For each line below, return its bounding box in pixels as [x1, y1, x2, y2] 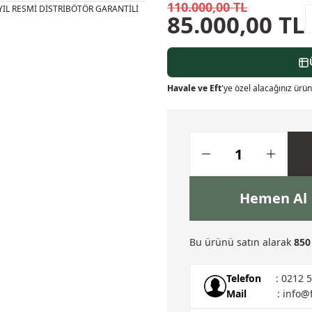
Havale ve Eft [167, 81, 221, 94]
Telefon [226, 272, 261, 285]
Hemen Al [239, 189, 307, 208]
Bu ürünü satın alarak [189, 235, 294, 249]
